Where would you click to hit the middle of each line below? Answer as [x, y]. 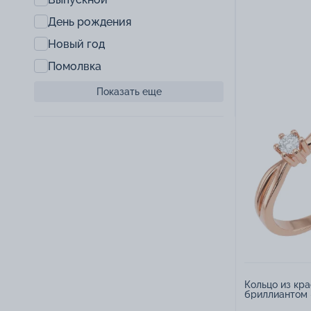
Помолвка [75, 66]
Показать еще [129, 92]
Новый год [76, 44]
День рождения [90, 22]
